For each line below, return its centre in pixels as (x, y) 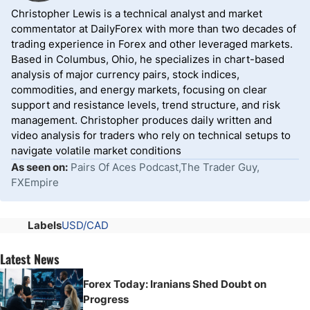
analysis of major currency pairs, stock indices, (125, 74)
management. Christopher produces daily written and (142, 120)
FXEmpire (35, 182)
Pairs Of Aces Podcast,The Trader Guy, (165, 167)
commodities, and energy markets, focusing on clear (139, 90)
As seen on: (39, 167)
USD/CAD (85, 225)
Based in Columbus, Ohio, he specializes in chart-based (148, 59)
